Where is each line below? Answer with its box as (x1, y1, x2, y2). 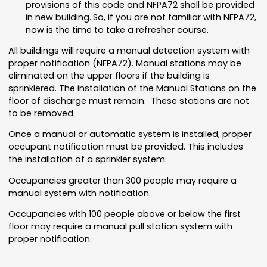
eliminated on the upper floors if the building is (8, 69, 210, 82)
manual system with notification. (8, 187, 151, 199)
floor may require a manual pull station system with (8, 220, 233, 232)
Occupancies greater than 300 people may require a (8, 174, 237, 187)
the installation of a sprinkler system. (8, 153, 175, 165)
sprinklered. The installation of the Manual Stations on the (8, 82, 257, 94)
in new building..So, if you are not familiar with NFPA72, (26, 11, 257, 23)
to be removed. (8, 107, 80, 119)
